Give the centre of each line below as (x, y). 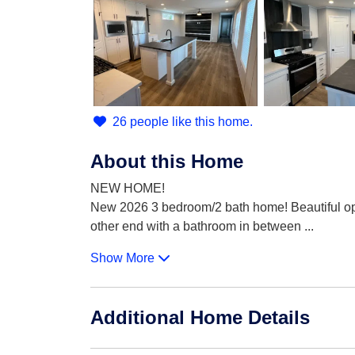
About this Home (167, 161)
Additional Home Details (200, 317)
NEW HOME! (128, 188)
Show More (124, 258)
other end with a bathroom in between (196, 226)
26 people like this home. (183, 122)
